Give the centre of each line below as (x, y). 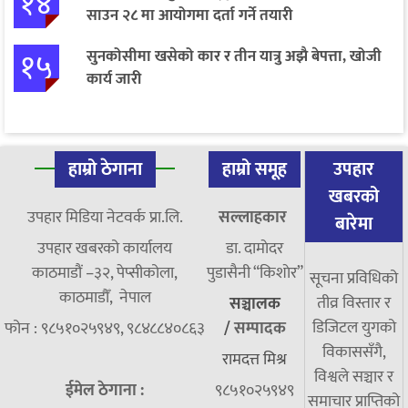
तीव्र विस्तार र (354, 304)
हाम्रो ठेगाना (105, 170)
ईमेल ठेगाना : (105, 391)
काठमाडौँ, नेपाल (105, 298)
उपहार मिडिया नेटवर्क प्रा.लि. (105, 218)
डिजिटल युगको (354, 328)
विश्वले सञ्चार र (354, 377)
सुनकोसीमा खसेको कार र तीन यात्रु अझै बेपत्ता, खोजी (234, 57)
